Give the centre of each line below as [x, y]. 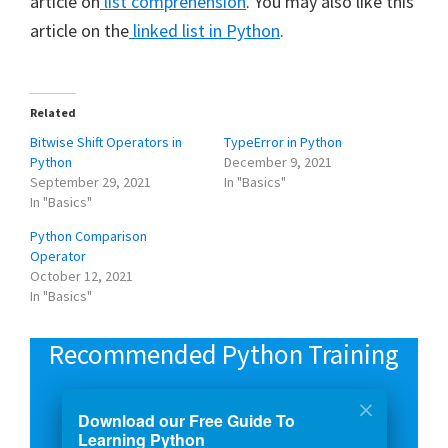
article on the [79, 30]
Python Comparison [88, 235]
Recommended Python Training [224, 353]
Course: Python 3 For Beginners [224, 410]
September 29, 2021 [90, 181]
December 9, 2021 [278, 161]
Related [53, 112]
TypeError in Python [283, 141]
